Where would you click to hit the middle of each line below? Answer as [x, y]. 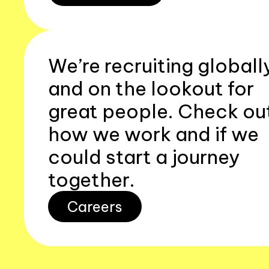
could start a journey [144, 157]
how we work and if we [153, 134]
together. [92, 180]
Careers [95, 207]
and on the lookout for [151, 88]
